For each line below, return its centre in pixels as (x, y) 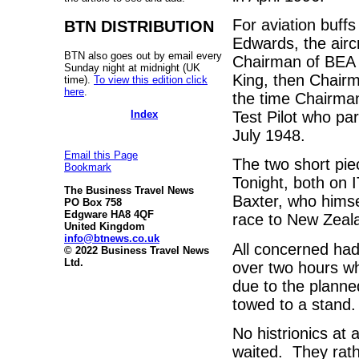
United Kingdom (105, 226)
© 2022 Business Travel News (137, 250)
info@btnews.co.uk (112, 238)
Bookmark (88, 167)
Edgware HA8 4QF (109, 214)
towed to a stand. (294, 304)
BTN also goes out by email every (143, 55)
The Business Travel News (129, 190)
